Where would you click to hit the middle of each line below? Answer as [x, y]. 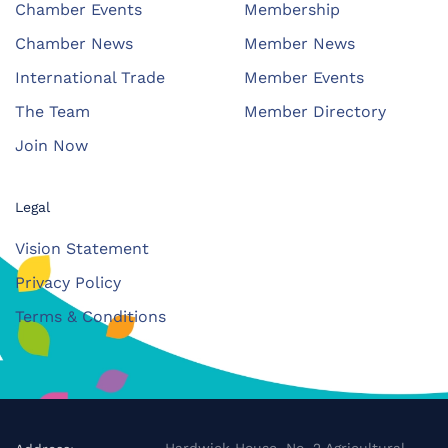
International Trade [90, 77]
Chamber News [74, 43]
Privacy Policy [68, 282]
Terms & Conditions [90, 316]
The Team [52, 111]
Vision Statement [82, 248]
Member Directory [315, 111]
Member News [299, 43]
